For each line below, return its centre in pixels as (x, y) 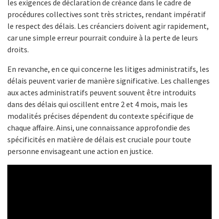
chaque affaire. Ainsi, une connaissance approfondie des (99, 127)
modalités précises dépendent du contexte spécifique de (100, 116)
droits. (18, 49)
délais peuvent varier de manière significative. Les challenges (109, 80)
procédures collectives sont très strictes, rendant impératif (107, 14)
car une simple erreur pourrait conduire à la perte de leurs (103, 37)
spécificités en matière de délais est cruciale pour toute (99, 139)
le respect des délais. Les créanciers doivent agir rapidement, (108, 26)
